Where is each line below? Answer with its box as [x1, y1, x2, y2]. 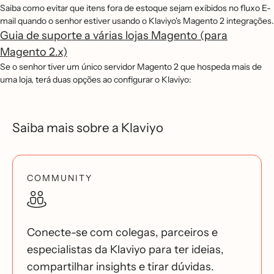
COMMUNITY [27, 172, 92, 183]
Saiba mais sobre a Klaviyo [12, 120, 163, 135]
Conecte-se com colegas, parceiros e [27, 226, 218, 239]
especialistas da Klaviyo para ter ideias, [27, 243, 224, 256]
